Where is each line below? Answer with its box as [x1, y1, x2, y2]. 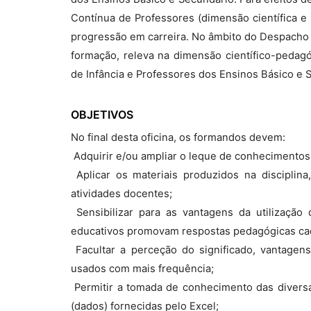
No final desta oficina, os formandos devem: [71, 131, 285, 144]
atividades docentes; [71, 187, 172, 200]
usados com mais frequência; [71, 262, 214, 275]
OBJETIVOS [71, 108, 133, 121]
